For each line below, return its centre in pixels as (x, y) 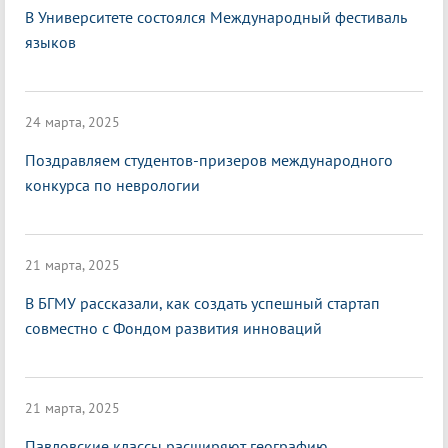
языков (50, 42)
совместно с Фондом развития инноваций (173, 328)
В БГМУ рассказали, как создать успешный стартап (202, 303)
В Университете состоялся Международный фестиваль (216, 17)
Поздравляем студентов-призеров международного (209, 160)
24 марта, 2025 (72, 122)
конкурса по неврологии (112, 185)
